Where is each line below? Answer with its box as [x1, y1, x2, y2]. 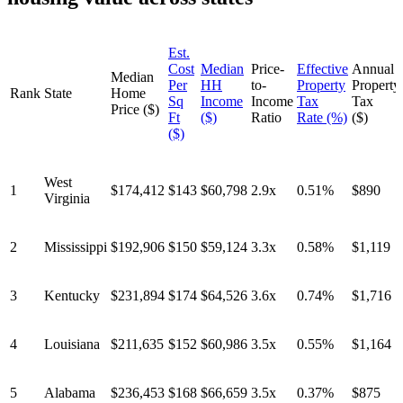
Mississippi [44, 239, 107, 255]
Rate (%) [297, 110, 347, 126]
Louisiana [44, 336, 100, 353]
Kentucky [44, 288, 100, 304]
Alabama [44, 385, 95, 401]
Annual [352, 61, 394, 77]
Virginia [44, 191, 90, 207]
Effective [297, 61, 348, 77]
